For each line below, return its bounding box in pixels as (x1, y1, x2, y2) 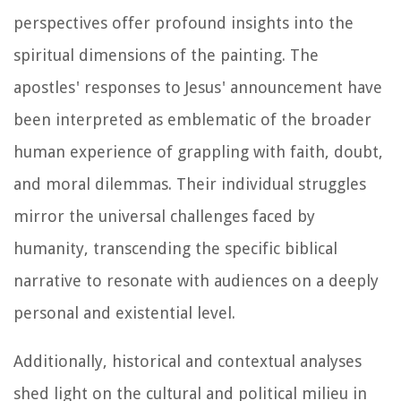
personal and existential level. (13, 303, 235, 322)
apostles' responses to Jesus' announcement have (13, 77, 382, 97)
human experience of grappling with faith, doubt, (13, 141, 383, 161)
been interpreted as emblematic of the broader (13, 109, 371, 129)
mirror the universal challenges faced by (13, 206, 315, 226)
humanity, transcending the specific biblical (13, 238, 337, 258)
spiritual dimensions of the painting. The (13, 45, 319, 64)
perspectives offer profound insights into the (13, 13, 354, 32)
